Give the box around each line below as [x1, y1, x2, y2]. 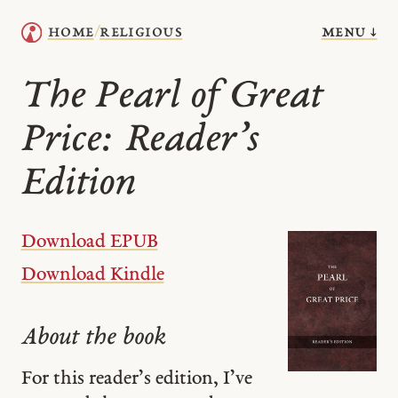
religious [99, 23, 183, 43]
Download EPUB [20, 232, 158, 252]
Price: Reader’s [20, 119, 259, 162]
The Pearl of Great [20, 76, 322, 118]
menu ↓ [321, 22, 378, 42]
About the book [20, 324, 166, 351]
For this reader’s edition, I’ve [20, 369, 252, 390]
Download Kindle [20, 264, 164, 285]
